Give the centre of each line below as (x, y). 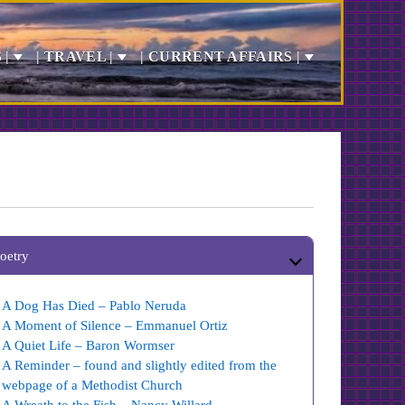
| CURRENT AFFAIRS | (221, 57)
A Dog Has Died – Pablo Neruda (94, 306)
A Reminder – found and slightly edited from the (140, 365)
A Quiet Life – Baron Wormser (89, 345)
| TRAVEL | (75, 57)
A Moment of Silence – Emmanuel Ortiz (115, 325)
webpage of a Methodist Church (93, 385)
